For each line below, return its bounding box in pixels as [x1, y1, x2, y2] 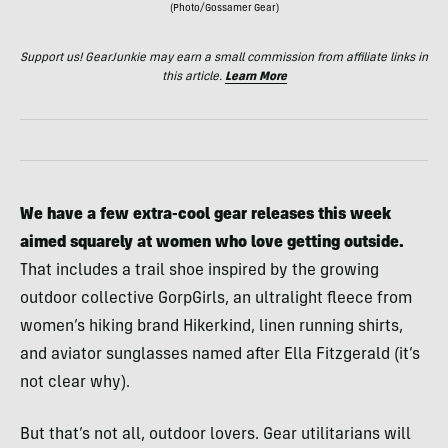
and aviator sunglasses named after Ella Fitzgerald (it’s [20, 347, 420, 364]
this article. [161, 71, 225, 84]
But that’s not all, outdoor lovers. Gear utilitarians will [20, 427, 411, 444]
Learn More [224, 71, 287, 84]
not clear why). [20, 375, 130, 392]
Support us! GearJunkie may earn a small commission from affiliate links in [20, 52, 428, 65]
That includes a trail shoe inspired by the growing [20, 263, 379, 280]
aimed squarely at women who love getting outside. [20, 235, 404, 252]
